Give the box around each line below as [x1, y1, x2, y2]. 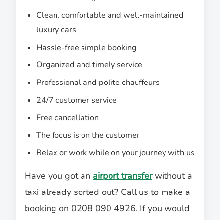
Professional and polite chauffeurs [36, 77, 160, 88]
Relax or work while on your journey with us [36, 147, 195, 158]
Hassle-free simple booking [36, 42, 137, 53]
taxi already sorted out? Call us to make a [25, 186, 190, 198]
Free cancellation [36, 112, 99, 123]
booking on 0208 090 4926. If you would [25, 202, 190, 215]
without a [152, 170, 192, 182]
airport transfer [93, 170, 152, 182]
